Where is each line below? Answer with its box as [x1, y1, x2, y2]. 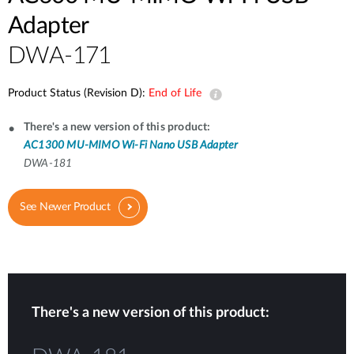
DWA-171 [8, 44, 111, 68]
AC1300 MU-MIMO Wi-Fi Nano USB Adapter [24, 140, 239, 151]
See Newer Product [20, 201, 111, 213]
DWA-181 [24, 158, 73, 169]
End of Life [149, 88, 201, 99]
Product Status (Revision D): [8, 88, 149, 99]
